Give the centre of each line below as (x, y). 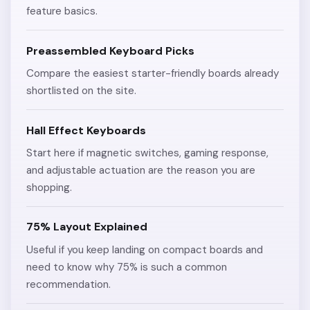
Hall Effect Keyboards (86, 130)
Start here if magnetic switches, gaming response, (148, 153)
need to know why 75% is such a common (127, 267)
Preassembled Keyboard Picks (111, 51)
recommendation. (69, 284)
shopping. (49, 187)
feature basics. (62, 11)
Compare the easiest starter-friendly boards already (153, 73)
